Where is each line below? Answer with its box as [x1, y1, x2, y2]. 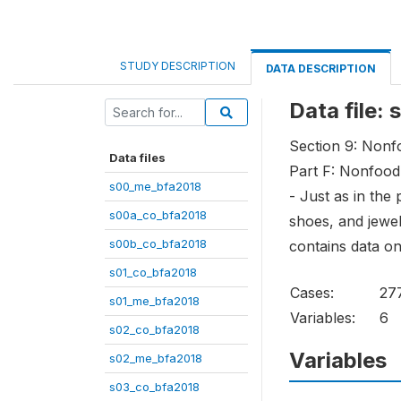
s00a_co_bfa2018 [109, 208, 207, 222]
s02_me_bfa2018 [109, 351, 202, 365]
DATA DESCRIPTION [266, 62, 376, 75]
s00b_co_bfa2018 [109, 236, 207, 251]
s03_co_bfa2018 [109, 380, 200, 394]
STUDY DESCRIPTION [120, 59, 235, 73]
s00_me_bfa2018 [109, 179, 201, 193]
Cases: [290, 284, 334, 303]
